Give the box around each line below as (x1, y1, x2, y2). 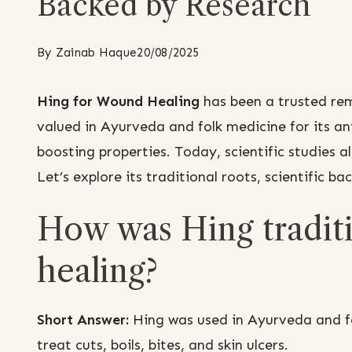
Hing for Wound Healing (37, 93, 200, 111)
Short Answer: (37, 311, 129, 329)
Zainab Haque (55, 46, 137, 60)
